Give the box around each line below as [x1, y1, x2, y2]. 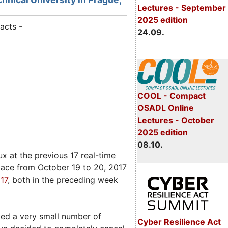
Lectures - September [137, 2, 226, 13]
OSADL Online [137, 103, 194, 113]
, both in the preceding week [8, 175, 118, 185]
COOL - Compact [137, 91, 206, 101]
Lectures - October [137, 115, 214, 126]
